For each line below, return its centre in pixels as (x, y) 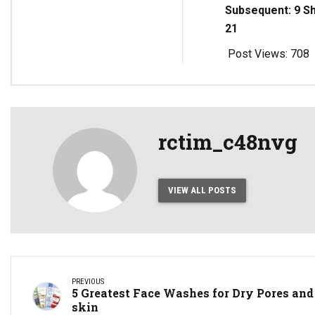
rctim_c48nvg (228, 142)
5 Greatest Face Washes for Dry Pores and (193, 293)
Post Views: (257, 54)
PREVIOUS (88, 282)
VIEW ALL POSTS (202, 191)
